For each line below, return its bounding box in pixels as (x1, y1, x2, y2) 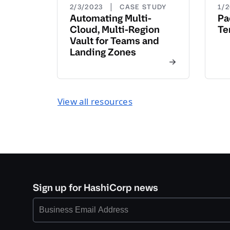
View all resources (57, 95, 132, 107)
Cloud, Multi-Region (70, 23, 160, 36)
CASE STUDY (120, 3, 167, 11)
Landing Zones (70, 46, 136, 59)
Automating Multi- (70, 12, 151, 25)
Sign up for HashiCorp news (33, 181, 158, 194)
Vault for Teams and (70, 34, 159, 47)
